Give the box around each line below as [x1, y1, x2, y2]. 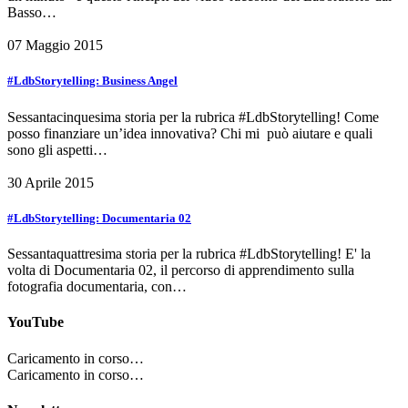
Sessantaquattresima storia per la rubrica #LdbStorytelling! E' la [7, 245, 371, 261]
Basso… [7, 5, 56, 21]
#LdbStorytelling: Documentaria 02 [7, 210, 191, 225]
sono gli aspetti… [7, 141, 107, 158]
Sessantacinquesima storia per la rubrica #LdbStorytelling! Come [7, 108, 379, 125]
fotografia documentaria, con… [7, 278, 187, 294]
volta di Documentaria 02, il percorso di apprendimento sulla [7, 261, 354, 278]
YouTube [7, 314, 64, 331]
